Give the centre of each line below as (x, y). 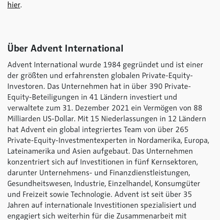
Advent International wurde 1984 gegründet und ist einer (105, 65)
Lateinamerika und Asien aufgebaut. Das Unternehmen (100, 151)
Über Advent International (65, 48)
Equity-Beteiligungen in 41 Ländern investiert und (92, 97)
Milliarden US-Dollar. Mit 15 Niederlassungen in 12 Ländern (107, 119)
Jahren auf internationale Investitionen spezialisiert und (102, 205)
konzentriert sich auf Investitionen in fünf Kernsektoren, (103, 162)
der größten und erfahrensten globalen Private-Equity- (100, 76)
